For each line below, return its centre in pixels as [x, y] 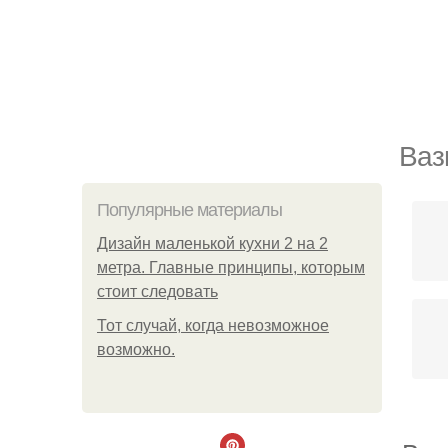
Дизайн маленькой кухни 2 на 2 [212, 243]
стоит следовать [157, 291]
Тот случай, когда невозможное [213, 325]
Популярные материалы [189, 210]
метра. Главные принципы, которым [231, 267]
